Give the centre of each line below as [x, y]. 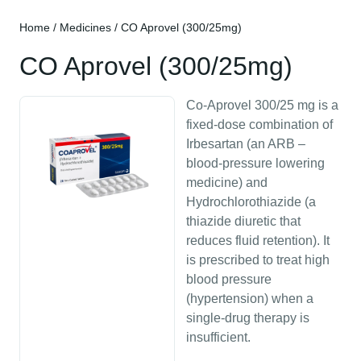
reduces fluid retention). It [258, 241]
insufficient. [218, 337]
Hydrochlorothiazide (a [251, 202]
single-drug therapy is [248, 318]
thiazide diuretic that [243, 221]
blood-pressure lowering [255, 163]
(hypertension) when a [250, 299]
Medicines [85, 27]
